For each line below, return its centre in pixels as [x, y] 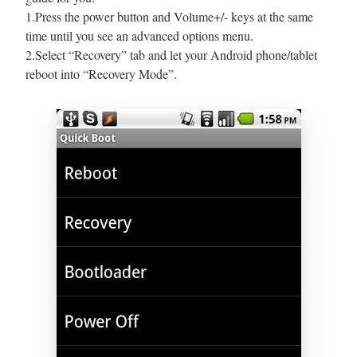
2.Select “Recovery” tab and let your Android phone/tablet [171, 54]
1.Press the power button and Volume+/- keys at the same [169, 16]
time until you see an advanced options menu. [139, 35]
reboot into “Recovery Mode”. [101, 73]
